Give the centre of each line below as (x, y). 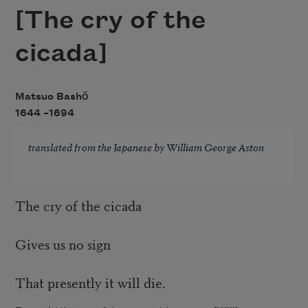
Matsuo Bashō (52, 97)
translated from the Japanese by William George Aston (146, 147)
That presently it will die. (90, 282)
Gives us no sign (63, 243)
